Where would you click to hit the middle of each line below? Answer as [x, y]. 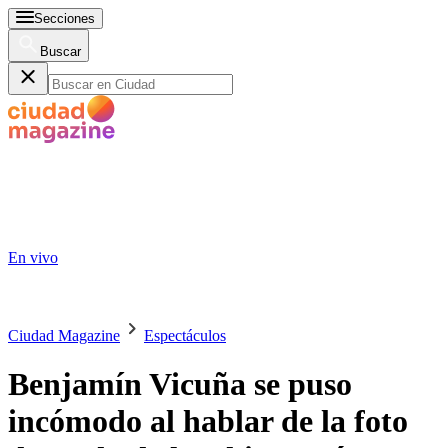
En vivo [33, 257]
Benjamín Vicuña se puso [180, 384]
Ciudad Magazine [64, 335]
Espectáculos [185, 335]
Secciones [64, 18]
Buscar [60, 51]
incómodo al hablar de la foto [208, 421]
